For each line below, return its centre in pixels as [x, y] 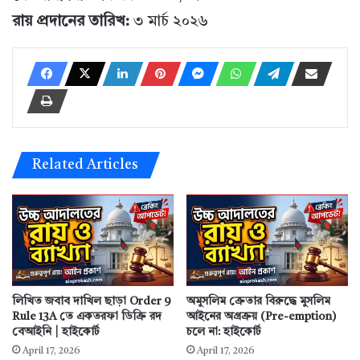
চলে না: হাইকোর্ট [224, 331]
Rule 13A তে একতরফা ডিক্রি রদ [87, 316]
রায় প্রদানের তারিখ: [71, 22]
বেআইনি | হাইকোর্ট [56, 331]
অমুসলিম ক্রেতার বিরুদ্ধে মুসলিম [258, 301]
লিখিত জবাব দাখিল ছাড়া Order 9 [92, 301]
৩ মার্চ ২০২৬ [169, 22]
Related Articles [85, 165]
